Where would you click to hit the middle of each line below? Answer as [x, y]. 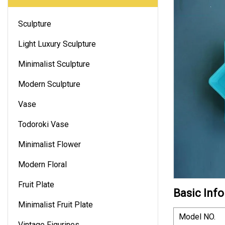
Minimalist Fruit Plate [55, 204]
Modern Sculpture [49, 84]
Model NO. [197, 216]
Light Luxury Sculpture [57, 44]
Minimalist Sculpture [54, 64]
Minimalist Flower [49, 144]
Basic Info [199, 193]
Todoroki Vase [43, 124]
